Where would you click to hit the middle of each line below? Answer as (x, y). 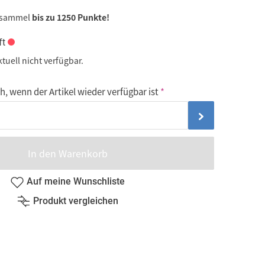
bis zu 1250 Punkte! (71, 17)
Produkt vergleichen (76, 201)
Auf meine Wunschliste (76, 182)
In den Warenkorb (67, 153)
